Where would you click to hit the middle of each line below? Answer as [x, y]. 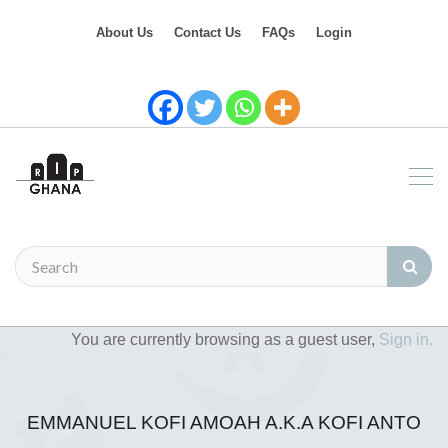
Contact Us [207, 32]
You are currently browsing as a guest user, [225, 339]
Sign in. [406, 339]
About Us [124, 32]
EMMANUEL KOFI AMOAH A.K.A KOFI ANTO [224, 422]
